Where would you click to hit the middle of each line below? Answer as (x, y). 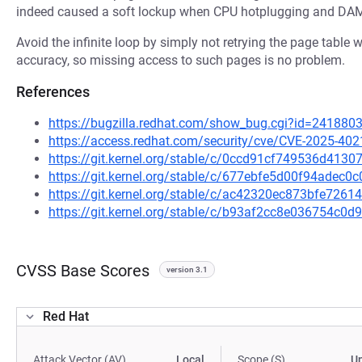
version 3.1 (187, 269)
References (53, 92)
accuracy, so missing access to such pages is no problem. (181, 60)
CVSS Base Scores (83, 271)
